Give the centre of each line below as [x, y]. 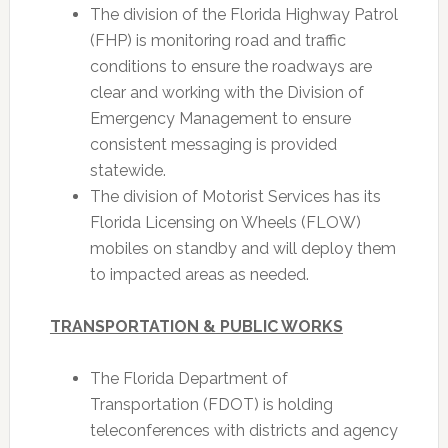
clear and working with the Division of [226, 92]
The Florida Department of [188, 378]
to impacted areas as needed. [199, 274]
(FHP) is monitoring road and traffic [217, 40]
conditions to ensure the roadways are [230, 66]
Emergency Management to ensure [220, 118]
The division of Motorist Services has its [235, 196]
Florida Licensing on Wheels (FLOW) [225, 222]
